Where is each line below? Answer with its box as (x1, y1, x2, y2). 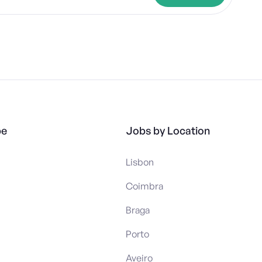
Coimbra (126, 180, 163, 192)
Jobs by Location (126, 123, 210, 137)
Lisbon (126, 156, 154, 168)
